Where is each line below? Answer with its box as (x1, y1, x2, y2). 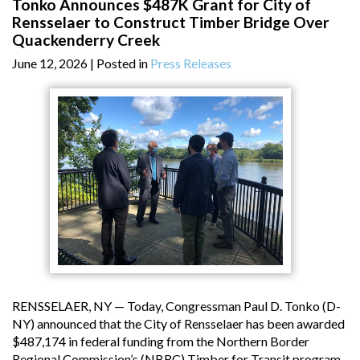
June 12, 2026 (12, 55, 88, 71)
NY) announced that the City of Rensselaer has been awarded (12, 315, 345, 331)
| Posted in (90, 55, 150, 71)
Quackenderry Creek (12, 30, 160, 49)
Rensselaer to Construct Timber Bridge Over (12, 12, 329, 31)
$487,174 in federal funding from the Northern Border (12, 333, 309, 349)
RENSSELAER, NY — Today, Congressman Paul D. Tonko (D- (12, 297, 341, 313)
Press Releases (150, 55, 231, 71)
